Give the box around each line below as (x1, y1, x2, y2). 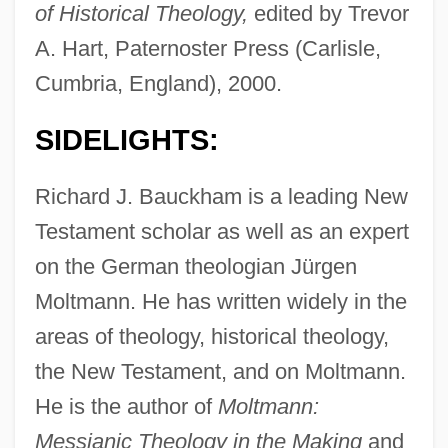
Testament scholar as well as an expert (34, 219, 409, 245)
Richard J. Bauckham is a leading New (34, 184, 408, 210)
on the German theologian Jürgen (34, 254, 357, 280)
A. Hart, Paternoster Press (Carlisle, (34, 36, 381, 62)
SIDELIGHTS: (34, 124, 219, 157)
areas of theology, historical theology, (34, 324, 389, 350)
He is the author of (34, 394, 218, 420)
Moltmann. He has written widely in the (34, 289, 407, 315)
